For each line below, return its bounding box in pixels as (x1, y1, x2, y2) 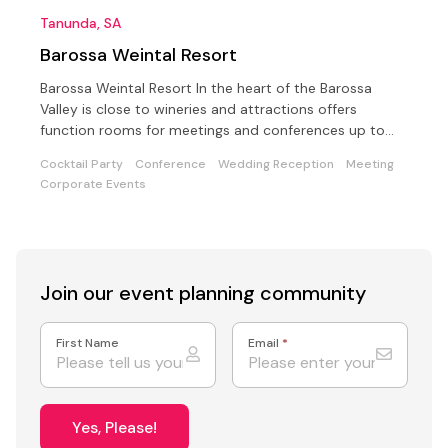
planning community (179, 279, 366, 306)
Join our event (40, 279, 179, 306)
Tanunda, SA (40, 13, 121, 32)
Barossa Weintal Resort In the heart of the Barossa (40, 78, 372, 97)
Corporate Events (40, 175, 146, 192)
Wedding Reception (218, 155, 334, 172)
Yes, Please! (72, 416, 157, 438)
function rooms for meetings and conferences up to (40, 120, 385, 139)
